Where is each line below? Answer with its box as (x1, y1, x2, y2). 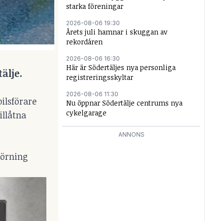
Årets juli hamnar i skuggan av (66, 27, 167, 37)
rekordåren (66, 37, 103, 46)
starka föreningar (66, 1, 123, 11)
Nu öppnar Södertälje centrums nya (66, 98, 183, 108)
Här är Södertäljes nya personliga (66, 63, 176, 72)
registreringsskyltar (66, 73, 133, 82)
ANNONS (118, 131, 145, 138)
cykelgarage (66, 108, 107, 117)
